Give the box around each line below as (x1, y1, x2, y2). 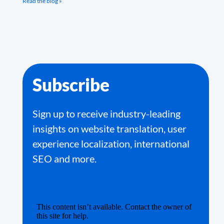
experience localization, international (32, 137, 189, 149)
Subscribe (32, 74, 109, 95)
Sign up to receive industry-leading (32, 107, 180, 119)
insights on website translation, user (32, 122, 186, 134)
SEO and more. (32, 152, 96, 164)
